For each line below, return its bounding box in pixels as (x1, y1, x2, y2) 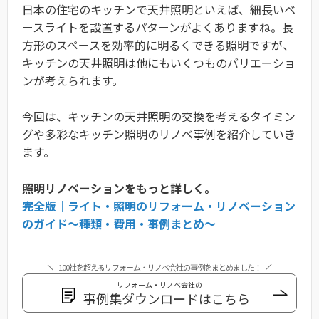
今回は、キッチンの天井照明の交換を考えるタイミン (22, 108, 296, 125)
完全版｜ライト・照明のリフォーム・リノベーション (22, 197, 296, 214)
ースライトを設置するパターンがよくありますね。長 (22, 18, 293, 36)
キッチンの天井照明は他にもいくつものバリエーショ (22, 53, 296, 71)
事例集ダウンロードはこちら (83, 288, 250, 308)
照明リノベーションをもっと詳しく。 (22, 179, 216, 197)
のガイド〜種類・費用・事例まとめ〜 (22, 214, 216, 232)
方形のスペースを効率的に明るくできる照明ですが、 (22, 36, 294, 53)
